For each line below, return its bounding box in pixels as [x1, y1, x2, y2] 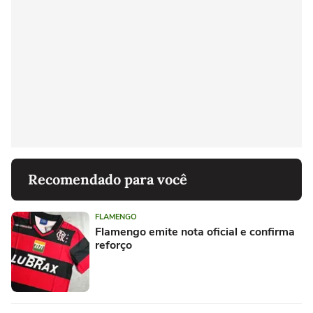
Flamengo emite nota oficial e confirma [95, 224, 295, 240]
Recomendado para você [28, 170, 187, 188]
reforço [95, 237, 132, 253]
